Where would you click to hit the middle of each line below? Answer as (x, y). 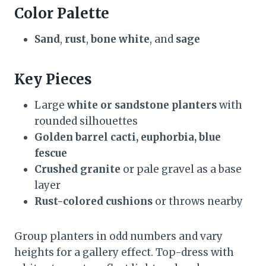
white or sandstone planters (142, 105)
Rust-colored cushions (94, 201)
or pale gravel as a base (181, 169)
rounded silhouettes (86, 121)
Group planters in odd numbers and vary (118, 236)
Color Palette (62, 13)
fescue (51, 153)
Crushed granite (77, 169)
